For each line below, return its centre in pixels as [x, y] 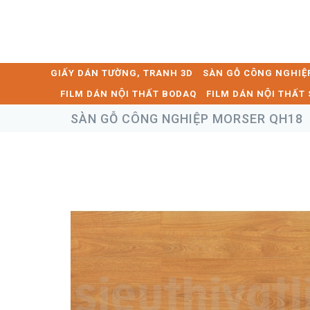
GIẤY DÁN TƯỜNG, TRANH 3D [122, 73]
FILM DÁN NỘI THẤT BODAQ [128, 94]
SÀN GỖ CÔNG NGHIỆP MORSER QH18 [187, 119]
